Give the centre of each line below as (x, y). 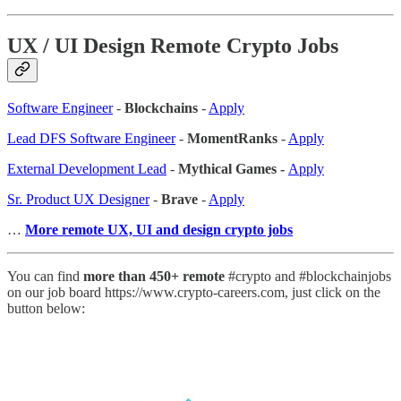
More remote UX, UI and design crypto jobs (159, 229)
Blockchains (161, 107)
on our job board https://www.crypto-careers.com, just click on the (194, 292)
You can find (45, 276)
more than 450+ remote (154, 276)
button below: (46, 308)
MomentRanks (232, 138)
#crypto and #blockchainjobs (308, 276)
